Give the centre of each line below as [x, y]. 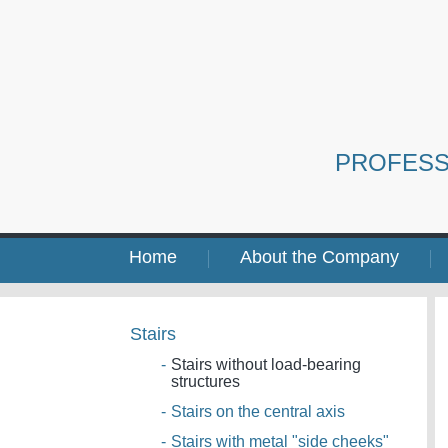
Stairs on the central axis [257, 411]
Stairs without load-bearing [265, 364]
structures [205, 381]
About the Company [319, 257]
